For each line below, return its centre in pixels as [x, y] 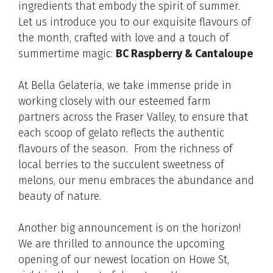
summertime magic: [67, 54]
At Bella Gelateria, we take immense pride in [125, 86]
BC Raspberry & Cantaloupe [184, 54]
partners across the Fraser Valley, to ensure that [133, 118]
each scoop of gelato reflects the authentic [121, 133]
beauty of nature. [60, 197]
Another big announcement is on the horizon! [131, 229]
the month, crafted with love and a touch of [124, 38]
